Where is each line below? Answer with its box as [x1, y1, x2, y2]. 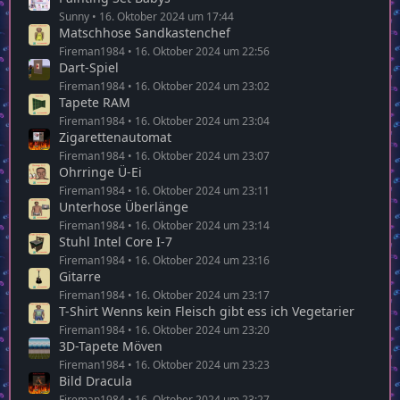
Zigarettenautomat [59, 128, 171, 146]
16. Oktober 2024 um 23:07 [135, 147, 270, 163]
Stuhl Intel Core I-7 [59, 232, 172, 250]
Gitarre [59, 267, 101, 285]
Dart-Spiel [59, 58, 119, 76]
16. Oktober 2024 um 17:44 [99, 8, 234, 24]
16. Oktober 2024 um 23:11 [135, 182, 270, 198]
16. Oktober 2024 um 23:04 [135, 112, 270, 129]
